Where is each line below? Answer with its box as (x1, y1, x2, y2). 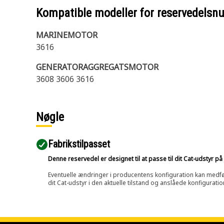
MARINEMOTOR (36, 29, 97, 40)
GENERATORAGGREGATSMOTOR (36, 61, 158, 72)
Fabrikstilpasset (48, 138, 110, 150)
